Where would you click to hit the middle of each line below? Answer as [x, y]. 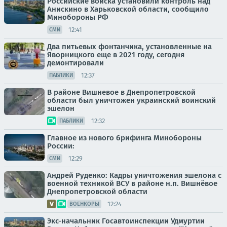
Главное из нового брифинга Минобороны [124, 138]
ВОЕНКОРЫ [84, 204]
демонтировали [75, 63]
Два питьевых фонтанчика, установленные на [129, 47]
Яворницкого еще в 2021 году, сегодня [116, 55]
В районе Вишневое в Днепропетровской [121, 92]
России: [61, 146]
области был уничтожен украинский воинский [131, 101]
